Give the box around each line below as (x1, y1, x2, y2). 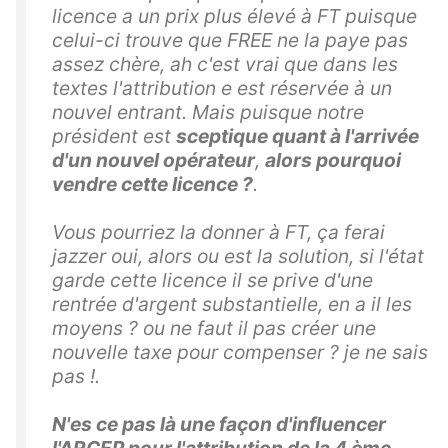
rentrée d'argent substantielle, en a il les (52, 292, 412, 317)
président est (52, 124, 176, 149)
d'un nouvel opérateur (52, 148, 255, 173)
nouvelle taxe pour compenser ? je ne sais (52, 340, 428, 365)
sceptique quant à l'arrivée (176, 124, 419, 149)
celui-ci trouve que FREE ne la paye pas (52, 28, 408, 53)
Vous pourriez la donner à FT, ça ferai (52, 220, 385, 245)
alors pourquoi (265, 148, 401, 173)
